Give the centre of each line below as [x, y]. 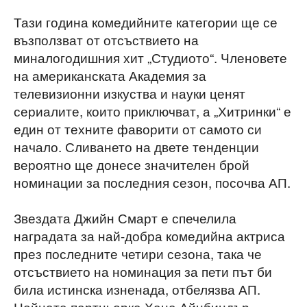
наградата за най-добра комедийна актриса [149, 236]
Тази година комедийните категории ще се [146, 22]
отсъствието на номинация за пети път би [143, 271]
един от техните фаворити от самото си [138, 129]
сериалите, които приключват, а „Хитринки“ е [152, 111]
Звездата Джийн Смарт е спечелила [125, 218]
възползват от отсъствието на [106, 40]
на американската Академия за [110, 75]
